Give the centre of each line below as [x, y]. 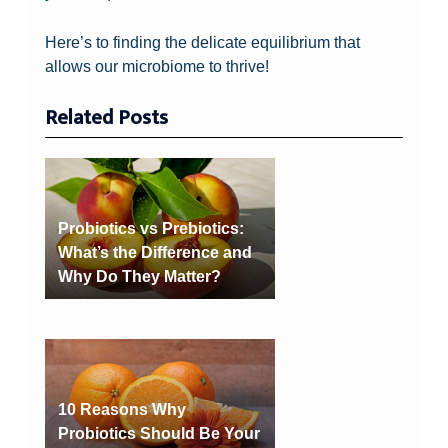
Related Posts [107, 118]
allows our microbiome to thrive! [157, 65]
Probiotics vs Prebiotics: [150, 227]
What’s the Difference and [154, 251]
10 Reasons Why [121, 408]
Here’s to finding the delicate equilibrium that [203, 41]
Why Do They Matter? [139, 275]
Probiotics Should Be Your [158, 432]
